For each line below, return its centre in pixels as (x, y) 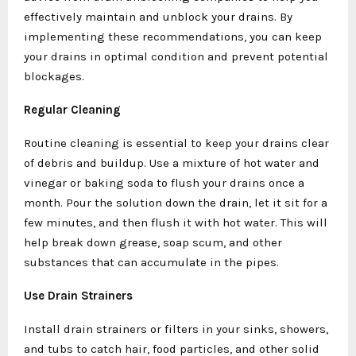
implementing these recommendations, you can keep (173, 36)
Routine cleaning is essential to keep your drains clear (176, 143)
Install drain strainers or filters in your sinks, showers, (176, 329)
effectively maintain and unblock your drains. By (158, 16)
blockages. (54, 76)
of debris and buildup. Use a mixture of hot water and (172, 163)
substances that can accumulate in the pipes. (151, 262)
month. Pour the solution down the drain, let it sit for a (176, 202)
